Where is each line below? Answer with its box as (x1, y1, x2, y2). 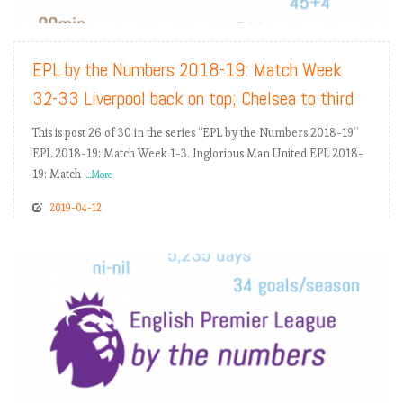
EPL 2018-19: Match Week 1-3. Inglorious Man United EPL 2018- (32, 146, 363, 162)
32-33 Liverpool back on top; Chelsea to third (32, 86, 354, 112)
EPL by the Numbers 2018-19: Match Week (32, 58, 342, 83)
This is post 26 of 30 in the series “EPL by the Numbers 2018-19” (32, 125, 358, 141)
